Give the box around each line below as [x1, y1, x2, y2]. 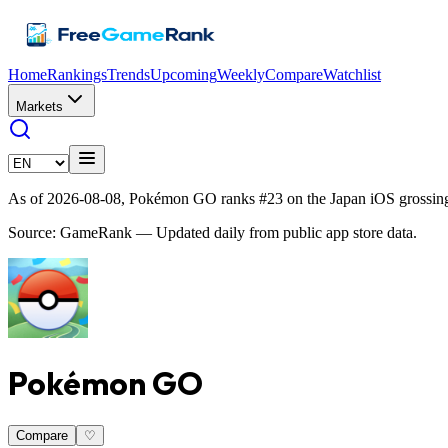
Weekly [217, 66, 265, 83]
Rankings [47, 66, 107, 83]
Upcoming [150, 66, 217, 83]
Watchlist [323, 66, 381, 83]
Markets [16, 99, 63, 114]
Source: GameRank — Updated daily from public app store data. [8, 224, 417, 241]
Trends [107, 66, 150, 83]
